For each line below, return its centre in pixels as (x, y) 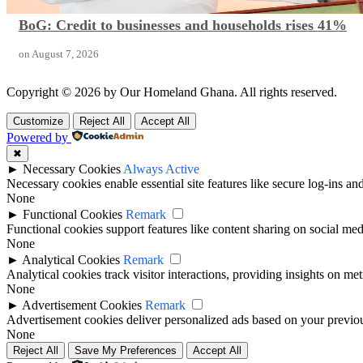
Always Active (161, 169)
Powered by (37, 138)
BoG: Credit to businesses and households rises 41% (183, 26)
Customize (38, 122)
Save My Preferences (126, 351)
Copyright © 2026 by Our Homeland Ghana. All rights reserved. (172, 92)
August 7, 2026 (65, 54)
